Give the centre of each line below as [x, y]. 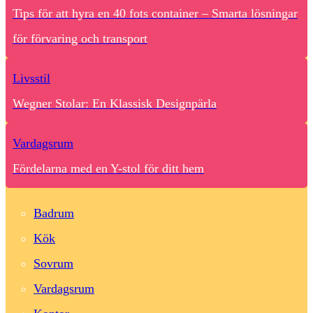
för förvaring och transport [80, 39]
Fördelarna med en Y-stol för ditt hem [108, 169]
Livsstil [31, 79]
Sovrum [53, 264]
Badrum [54, 213]
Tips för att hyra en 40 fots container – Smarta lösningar [155, 14]
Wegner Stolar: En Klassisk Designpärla [115, 104]
